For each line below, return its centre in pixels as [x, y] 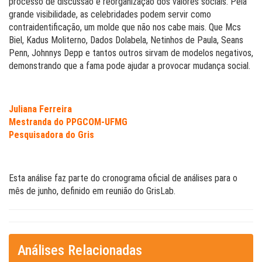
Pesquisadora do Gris [51, 135]
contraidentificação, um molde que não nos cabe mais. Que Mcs [125, 27]
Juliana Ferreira [40, 109]
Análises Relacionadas [80, 250]
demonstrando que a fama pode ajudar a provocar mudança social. [130, 66]
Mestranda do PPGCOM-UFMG [68, 122]
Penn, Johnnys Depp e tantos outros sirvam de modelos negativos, [131, 53]
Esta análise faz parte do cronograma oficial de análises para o [123, 178]
